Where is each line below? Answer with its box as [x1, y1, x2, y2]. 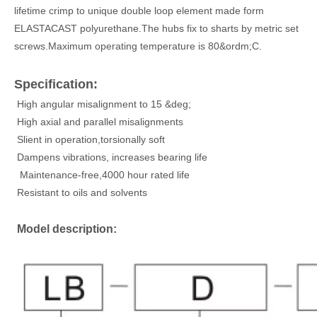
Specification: [14, 76, 98, 91]
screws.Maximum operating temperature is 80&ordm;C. [14, 40, 262, 52]
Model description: [14, 222, 117, 235]
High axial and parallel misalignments [14, 115, 183, 127]
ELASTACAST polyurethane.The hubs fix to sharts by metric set [14, 22, 299, 34]
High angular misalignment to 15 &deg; [14, 98, 191, 110]
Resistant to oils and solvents [14, 186, 147, 198]
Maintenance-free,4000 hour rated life [14, 168, 190, 180]
